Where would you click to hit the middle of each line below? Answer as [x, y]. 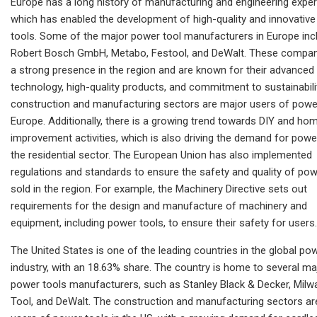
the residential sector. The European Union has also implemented [161, 155]
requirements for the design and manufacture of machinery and [159, 206]
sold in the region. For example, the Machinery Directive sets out [159, 189]
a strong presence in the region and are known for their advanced [162, 70]
